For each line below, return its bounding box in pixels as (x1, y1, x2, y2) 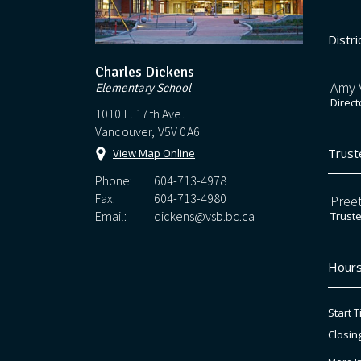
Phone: (95, 172, 132, 189)
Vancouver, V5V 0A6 (95, 122, 200, 139)
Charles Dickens (95, 62, 194, 81)
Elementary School (95, 80, 191, 95)
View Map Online (113, 145, 195, 160)
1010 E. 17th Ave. (95, 105, 185, 122)
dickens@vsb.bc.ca (154, 207, 255, 224)
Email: (95, 207, 127, 224)
